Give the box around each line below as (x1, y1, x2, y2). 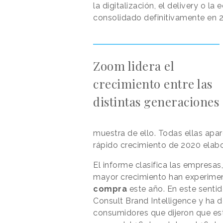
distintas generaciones (93, 93, 219, 110)
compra (93, 184, 129, 194)
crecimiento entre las (93, 75, 213, 92)
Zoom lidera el (93, 57, 174, 74)
